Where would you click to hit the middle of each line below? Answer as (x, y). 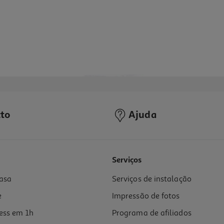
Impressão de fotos (146, 196)
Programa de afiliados (152, 213)
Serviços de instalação (152, 179)
